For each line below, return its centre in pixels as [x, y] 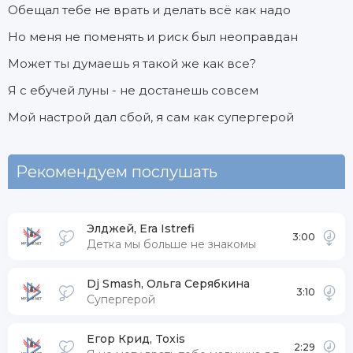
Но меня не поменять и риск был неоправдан [153, 37]
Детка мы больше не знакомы [171, 244]
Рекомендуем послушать [117, 172]
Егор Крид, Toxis [136, 339]
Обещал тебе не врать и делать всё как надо [149, 10]
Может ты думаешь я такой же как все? [132, 63]
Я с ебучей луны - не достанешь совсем [133, 90]
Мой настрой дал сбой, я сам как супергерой [151, 117]
